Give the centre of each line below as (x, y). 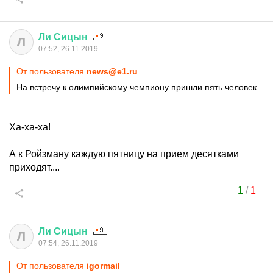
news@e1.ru (112, 71)
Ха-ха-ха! (30, 127)
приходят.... (34, 167)
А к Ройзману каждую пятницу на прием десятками (124, 154)
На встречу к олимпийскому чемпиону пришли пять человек (136, 87)
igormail (103, 266)
